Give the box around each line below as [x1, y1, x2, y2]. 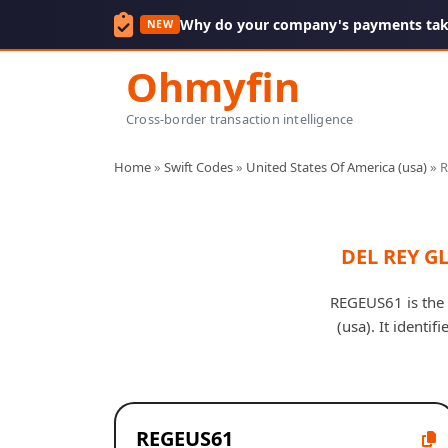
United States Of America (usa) [246, 157, 427, 176]
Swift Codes [164, 157, 233, 176]
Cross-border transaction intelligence [126, 110, 354, 128]
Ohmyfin [126, 59, 300, 114]
